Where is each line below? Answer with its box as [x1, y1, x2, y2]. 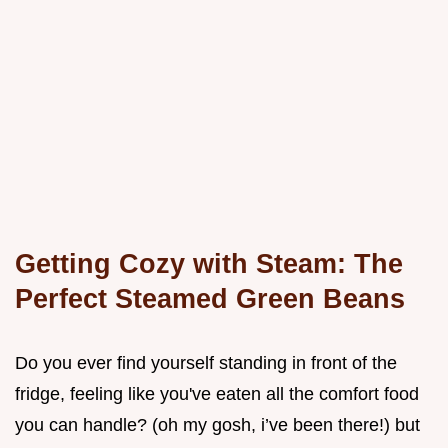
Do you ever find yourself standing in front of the [15, 353, 397, 374]
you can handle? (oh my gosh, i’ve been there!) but [15, 415, 420, 436]
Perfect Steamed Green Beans [15, 283, 405, 315]
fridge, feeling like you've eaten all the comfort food [15, 384, 419, 405]
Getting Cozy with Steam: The [15, 248, 403, 280]
